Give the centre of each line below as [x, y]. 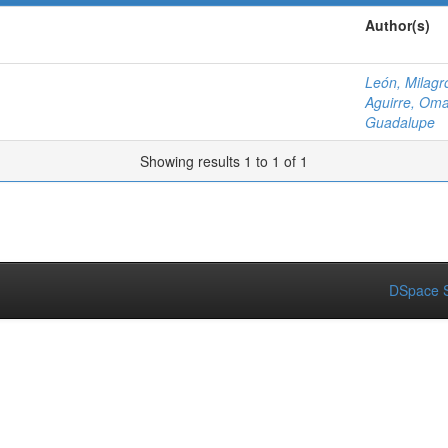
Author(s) [397, 25]
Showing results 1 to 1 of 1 [224, 161]
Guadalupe [400, 122]
